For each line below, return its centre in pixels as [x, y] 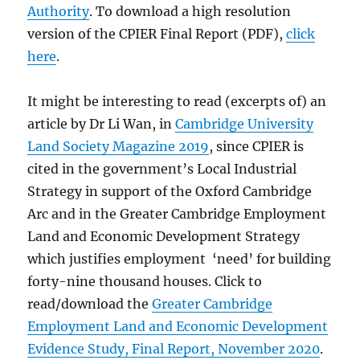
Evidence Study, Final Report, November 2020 [174, 348]
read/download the [90, 303]
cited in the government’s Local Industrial [162, 168]
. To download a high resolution [190, 11]
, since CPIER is [257, 146]
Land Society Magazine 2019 [119, 146]
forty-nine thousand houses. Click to [145, 281]
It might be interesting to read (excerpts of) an [177, 101]
